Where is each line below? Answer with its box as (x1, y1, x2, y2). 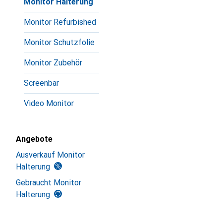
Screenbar (24, 78, 59, 88)
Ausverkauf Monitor (16, 150, 85, 160)
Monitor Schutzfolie (24, 38, 95, 47)
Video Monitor (24, 99, 74, 108)
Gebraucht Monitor (16, 178, 81, 187)
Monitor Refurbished (24, 17, 96, 27)
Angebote (16, 134, 53, 144)
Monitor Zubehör (24, 58, 82, 67)
